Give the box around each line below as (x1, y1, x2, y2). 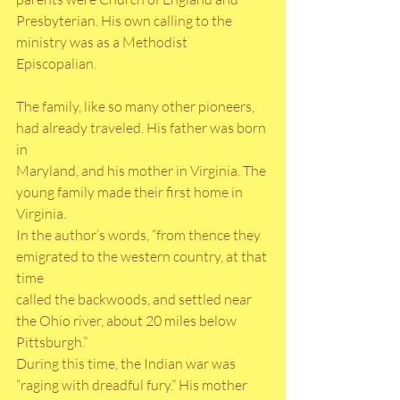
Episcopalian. (16, 54, 96, 73)
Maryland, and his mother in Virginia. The (16, 162, 269, 180)
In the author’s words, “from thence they (16, 226, 263, 245)
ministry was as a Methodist (16, 33, 190, 52)
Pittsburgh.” (16, 333, 87, 352)
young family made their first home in (16, 183, 246, 202)
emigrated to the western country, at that (16, 247, 270, 266)
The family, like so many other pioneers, (16, 97, 257, 116)
